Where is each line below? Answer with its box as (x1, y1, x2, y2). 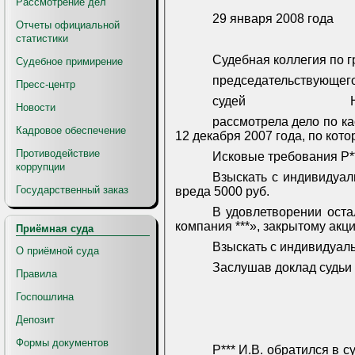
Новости (16, 101, 55, 113)
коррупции (16, 161, 65, 173)
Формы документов (16, 337, 109, 349)
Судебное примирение (16, 55, 123, 67)
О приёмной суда (16, 245, 99, 257)
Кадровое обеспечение (16, 124, 126, 136)
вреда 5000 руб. (175, 185, 269, 199)
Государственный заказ (16, 184, 128, 196)
